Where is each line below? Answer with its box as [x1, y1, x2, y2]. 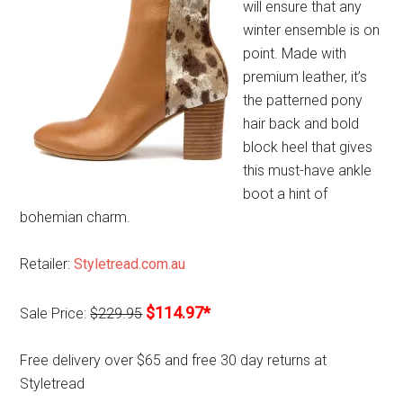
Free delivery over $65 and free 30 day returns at [20, 351, 327, 369]
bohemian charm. [20, 208, 131, 226]
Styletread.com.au [74, 255, 186, 273]
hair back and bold [243, 114, 360, 132]
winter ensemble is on [243, 21, 381, 39]
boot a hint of [243, 184, 328, 202]
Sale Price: [20, 304, 91, 322]
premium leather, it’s [243, 67, 368, 85]
